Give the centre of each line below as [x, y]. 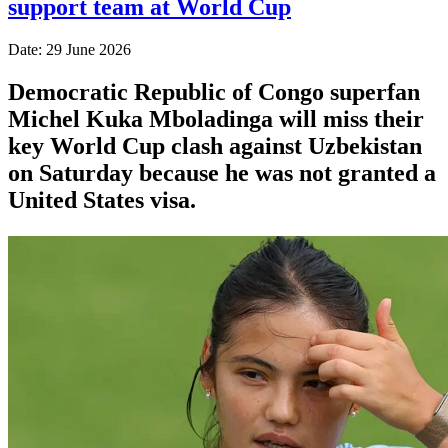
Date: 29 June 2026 [69, 49]
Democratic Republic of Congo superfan [214, 91]
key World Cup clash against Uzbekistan [215, 145]
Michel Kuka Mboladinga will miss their [216, 118]
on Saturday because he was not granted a [222, 172]
